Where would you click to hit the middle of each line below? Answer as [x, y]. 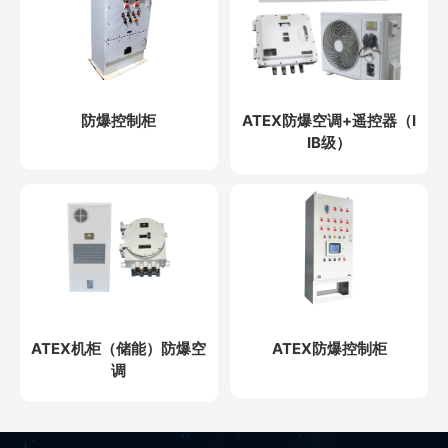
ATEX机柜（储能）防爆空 [119, 349]
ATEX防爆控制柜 [329, 349]
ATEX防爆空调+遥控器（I [329, 120]
